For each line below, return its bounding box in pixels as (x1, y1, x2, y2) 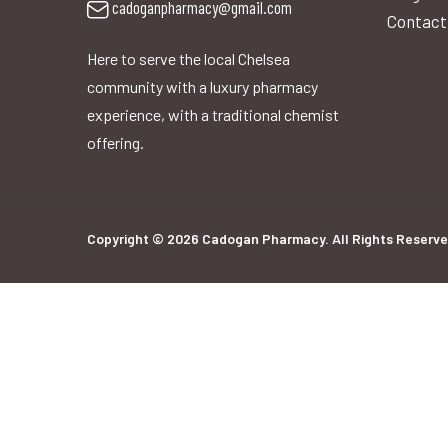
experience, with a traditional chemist (87, 105, 339, 125)
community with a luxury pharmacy (87, 77, 318, 97)
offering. (87, 133, 144, 153)
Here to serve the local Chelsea (87, 49, 290, 69)
